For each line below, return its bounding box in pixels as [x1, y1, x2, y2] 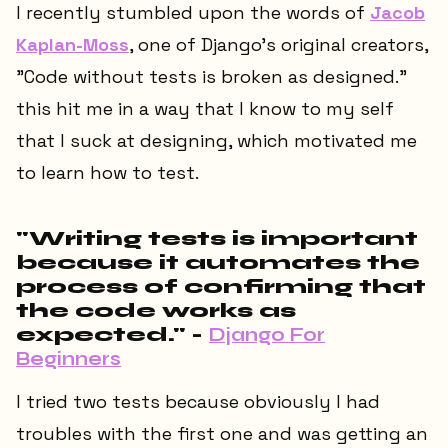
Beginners [16, 347, 121, 371]
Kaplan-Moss [16, 33, 129, 57]
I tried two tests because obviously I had [16, 389, 380, 413]
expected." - [16, 323, 209, 347]
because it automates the [16, 251, 420, 275]
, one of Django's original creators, [129, 33, 428, 57]
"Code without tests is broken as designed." [16, 65, 407, 89]
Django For [209, 323, 325, 347]
